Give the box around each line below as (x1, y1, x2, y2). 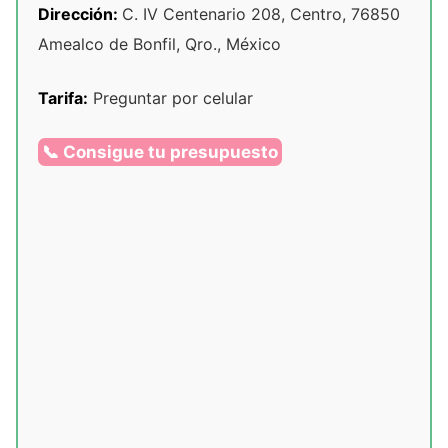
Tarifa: (38, 88, 88, 109)
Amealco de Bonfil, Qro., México (38, 34, 281, 55)
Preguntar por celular (88, 88, 253, 109)
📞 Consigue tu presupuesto (42, 142, 278, 163)
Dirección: (38, 4, 122, 25)
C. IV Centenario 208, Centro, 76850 (122, 4, 400, 25)
